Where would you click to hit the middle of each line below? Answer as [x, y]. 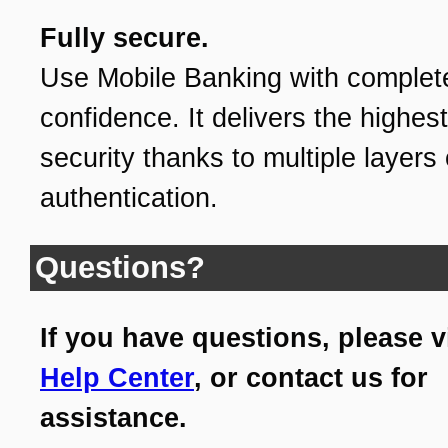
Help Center [117, 377]
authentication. [129, 197]
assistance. [113, 417]
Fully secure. [124, 37]
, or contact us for [311, 377]
